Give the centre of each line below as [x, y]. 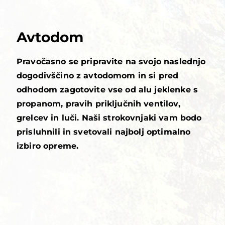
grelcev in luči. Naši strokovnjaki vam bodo [109, 119]
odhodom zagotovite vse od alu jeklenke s [107, 90]
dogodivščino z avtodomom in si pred [98, 76]
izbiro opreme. [48, 147]
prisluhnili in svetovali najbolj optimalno [104, 133]
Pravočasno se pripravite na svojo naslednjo [111, 62]
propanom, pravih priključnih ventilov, [98, 104]
